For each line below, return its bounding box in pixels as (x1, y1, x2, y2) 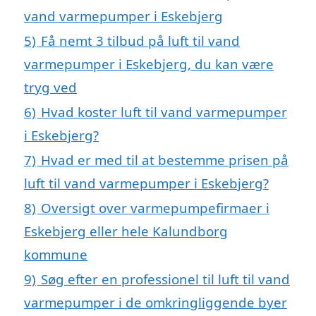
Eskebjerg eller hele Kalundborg (24, 221, 228, 240)
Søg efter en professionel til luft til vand (41, 269, 290, 288)
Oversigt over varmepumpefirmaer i (41, 198, 269, 217)
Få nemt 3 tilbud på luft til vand (41, 31, 240, 49)
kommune (24, 245, 87, 263)
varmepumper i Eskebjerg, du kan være (24, 54, 274, 73)
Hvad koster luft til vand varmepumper (41, 102, 287, 121)
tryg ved (24, 78, 77, 96)
